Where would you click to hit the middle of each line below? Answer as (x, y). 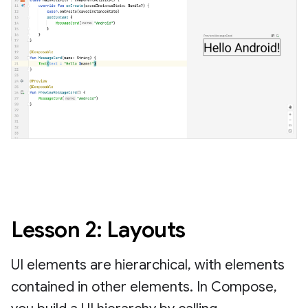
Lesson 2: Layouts (98, 229)
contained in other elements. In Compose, (144, 287)
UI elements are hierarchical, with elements (148, 265)
